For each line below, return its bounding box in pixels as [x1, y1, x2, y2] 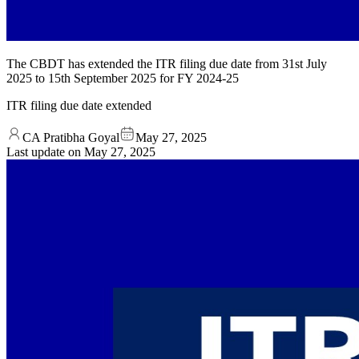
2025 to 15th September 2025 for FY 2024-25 [6, 71, 239, 85]
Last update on [6, 144, 84, 159]
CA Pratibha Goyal [22, 130, 119, 144]
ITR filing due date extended [6, 98, 151, 112]
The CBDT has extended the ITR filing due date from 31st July [6, 56, 327, 71]
